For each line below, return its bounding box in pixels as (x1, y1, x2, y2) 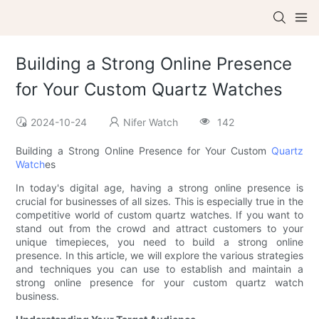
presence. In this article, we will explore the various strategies (16, 249, 303, 262)
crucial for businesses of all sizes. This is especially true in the (16, 195, 303, 208)
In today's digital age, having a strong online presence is (16, 182, 303, 194)
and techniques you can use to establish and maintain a (16, 263, 303, 276)
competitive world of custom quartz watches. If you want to (16, 209, 303, 221)
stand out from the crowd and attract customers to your (16, 222, 303, 235)
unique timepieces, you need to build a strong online (16, 236, 303, 249)
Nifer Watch (123, 116, 179, 129)
